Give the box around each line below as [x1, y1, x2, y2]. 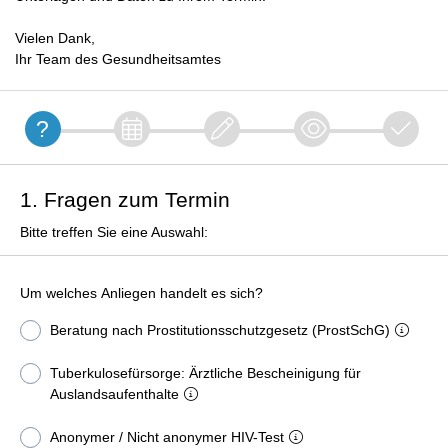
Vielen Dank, [15, 30, 95, 46]
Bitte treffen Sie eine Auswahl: [20, 224, 208, 240]
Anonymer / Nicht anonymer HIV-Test [50, 429, 284, 445]
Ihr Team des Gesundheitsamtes [15, 51, 221, 67]
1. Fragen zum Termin [20, 188, 230, 211]
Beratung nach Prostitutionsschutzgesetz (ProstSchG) [50, 322, 390, 338]
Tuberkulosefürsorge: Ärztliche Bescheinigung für [50, 365, 361, 381]
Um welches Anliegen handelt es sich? [20, 285, 263, 301]
